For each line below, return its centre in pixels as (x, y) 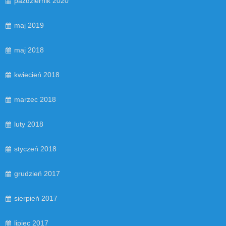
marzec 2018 (35, 100)
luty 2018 (29, 124)
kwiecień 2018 (37, 75)
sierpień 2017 (36, 199)
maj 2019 (29, 25)
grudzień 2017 (37, 174)
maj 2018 (29, 50)
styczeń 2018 (35, 149)
